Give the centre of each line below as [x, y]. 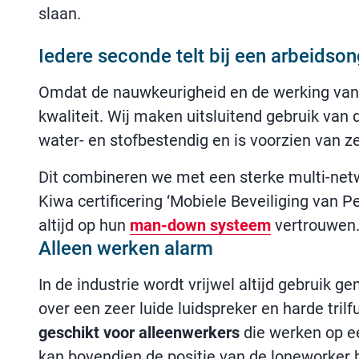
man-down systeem [200, 225]
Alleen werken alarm [126, 248]
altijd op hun [84, 225]
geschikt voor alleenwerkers [139, 333]
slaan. [60, 14]
